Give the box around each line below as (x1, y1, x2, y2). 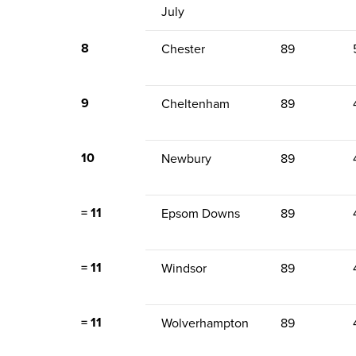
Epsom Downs (161, 206, 240, 222)
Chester (161, 41, 205, 57)
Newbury (161, 151, 211, 167)
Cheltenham (161, 96, 230, 112)
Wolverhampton (161, 315, 249, 331)
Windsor (161, 261, 207, 277)
